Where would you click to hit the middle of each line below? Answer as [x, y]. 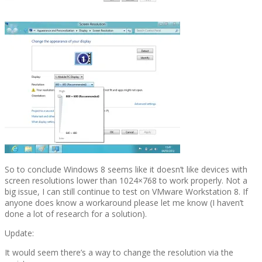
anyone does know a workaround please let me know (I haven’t [124, 203]
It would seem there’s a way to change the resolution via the [119, 253]
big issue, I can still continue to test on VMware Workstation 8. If [126, 192]
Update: [19, 233]
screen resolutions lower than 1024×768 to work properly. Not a [126, 181]
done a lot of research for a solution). [76, 214]
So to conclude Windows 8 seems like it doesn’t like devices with [126, 170]
